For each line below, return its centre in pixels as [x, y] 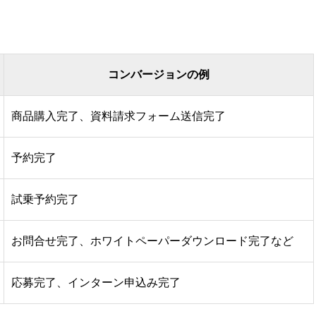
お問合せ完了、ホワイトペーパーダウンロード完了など [152, 241]
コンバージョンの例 [159, 75]
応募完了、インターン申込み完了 [96, 283]
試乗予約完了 [45, 200]
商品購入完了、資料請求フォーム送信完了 [119, 116]
